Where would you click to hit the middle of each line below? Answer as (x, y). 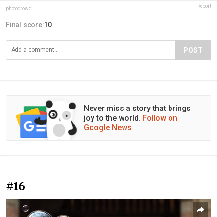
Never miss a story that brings (137, 108)
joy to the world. (113, 118)
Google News (108, 127)
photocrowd (19, 8)
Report (204, 6)
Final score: (25, 24)
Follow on (160, 118)
